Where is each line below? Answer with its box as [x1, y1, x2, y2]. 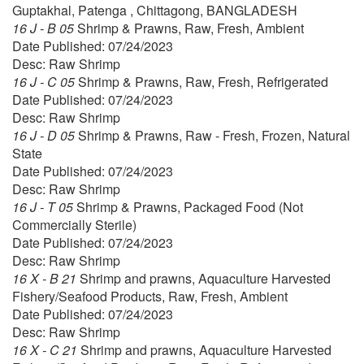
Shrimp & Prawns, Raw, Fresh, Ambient [77, 19, 304, 38]
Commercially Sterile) [12, 215, 136, 235]
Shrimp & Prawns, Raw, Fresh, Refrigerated [78, 72, 328, 92]
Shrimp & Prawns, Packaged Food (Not [76, 197, 303, 217]
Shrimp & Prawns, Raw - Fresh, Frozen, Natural [78, 126, 350, 145]
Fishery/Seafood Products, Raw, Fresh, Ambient [12, 287, 288, 306]
